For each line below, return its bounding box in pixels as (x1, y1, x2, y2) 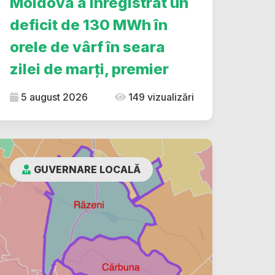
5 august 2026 (18, 91, 88, 103)
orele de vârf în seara (10, 38, 165, 56)
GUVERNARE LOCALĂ (34, 163, 141, 176)
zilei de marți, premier (10, 60, 169, 78)
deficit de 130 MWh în (10, 16, 168, 34)
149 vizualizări (126, 91, 194, 103)
